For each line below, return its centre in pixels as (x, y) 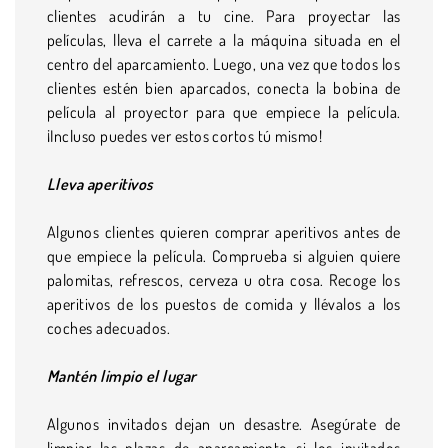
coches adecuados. (109, 327)
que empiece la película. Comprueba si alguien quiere (224, 255)
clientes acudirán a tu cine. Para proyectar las (224, 15)
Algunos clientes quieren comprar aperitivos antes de (224, 231)
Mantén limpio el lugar (122, 375)
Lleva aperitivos (100, 183)
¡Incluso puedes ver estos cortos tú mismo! (185, 135)
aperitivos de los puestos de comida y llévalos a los (224, 303)
